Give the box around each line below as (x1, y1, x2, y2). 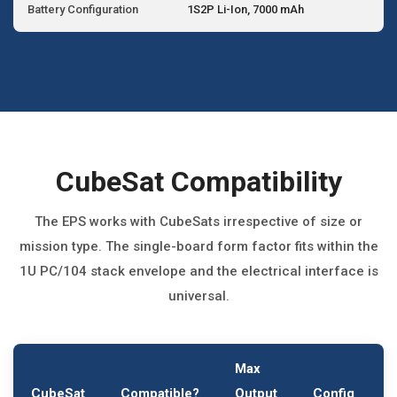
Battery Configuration (27, 3, 138, 16)
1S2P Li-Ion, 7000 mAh (187, 3, 304, 16)
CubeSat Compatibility (55, 165, 342, 198)
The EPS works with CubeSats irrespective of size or (35, 214, 362, 230)
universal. (167, 288, 230, 304)
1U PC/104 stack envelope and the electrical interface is (19, 263, 378, 279)
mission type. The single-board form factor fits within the (19, 238, 378, 254)
